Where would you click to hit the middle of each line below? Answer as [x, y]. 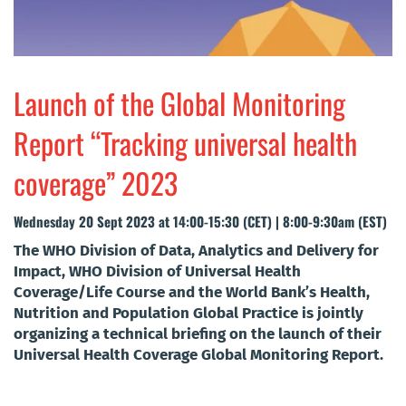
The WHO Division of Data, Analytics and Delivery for [196, 250]
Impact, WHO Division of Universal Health [157, 271]
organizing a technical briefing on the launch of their [198, 333]
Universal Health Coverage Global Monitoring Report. [198, 354]
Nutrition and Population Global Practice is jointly [188, 313]
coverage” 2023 [96, 182]
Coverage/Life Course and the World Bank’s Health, [192, 292]
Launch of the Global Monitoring [179, 102]
